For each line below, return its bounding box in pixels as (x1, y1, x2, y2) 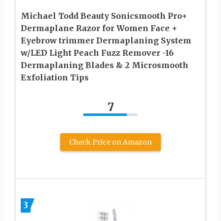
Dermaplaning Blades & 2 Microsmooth (21, 60, 188, 71)
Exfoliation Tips (21, 73, 89, 83)
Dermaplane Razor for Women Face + (21, 23, 177, 34)
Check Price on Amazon (69, 138, 152, 147)
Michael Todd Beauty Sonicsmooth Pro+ (21, 11, 187, 21)
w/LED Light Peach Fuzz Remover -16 (21, 48, 174, 58)
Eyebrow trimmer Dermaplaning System (21, 36, 191, 46)
